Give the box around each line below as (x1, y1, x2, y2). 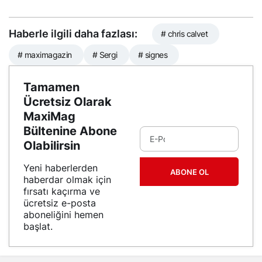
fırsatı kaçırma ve (23, 185, 100, 198)
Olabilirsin (23, 139, 80, 153)
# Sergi (92, 50, 118, 60)
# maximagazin (18, 50, 72, 60)
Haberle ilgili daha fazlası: (9, 27, 137, 40)
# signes (137, 50, 168, 60)
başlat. (23, 220, 53, 233)
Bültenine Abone (23, 124, 117, 139)
